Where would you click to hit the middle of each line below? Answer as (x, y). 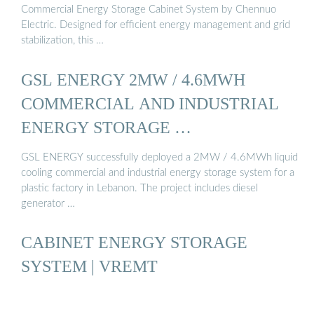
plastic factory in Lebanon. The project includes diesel (139, 189)
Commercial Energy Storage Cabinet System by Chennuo (149, 10)
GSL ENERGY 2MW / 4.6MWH (133, 79)
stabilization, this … (62, 41)
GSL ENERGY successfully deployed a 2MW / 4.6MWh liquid (159, 158)
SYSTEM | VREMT (89, 266)
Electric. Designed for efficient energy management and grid (156, 25)
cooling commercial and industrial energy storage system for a (158, 173)
